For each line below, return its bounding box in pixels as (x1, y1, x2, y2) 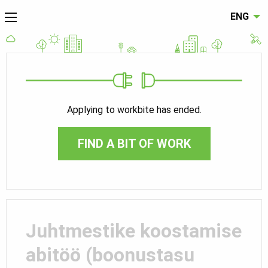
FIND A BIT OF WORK (77, 136, 191, 151)
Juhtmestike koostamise (26, 219, 242, 242)
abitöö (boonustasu (26, 243, 194, 266)
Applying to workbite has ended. (66, 103, 202, 115)
